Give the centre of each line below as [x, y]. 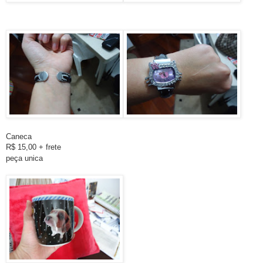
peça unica [24, 159]
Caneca [19, 137]
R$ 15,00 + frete [33, 147]
